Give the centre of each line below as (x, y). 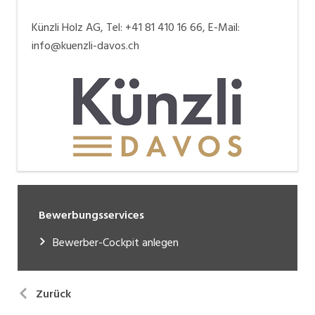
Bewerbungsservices (91, 215)
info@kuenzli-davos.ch (85, 45)
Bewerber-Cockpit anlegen (116, 242)
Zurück (53, 294)
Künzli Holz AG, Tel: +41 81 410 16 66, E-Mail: (136, 27)
